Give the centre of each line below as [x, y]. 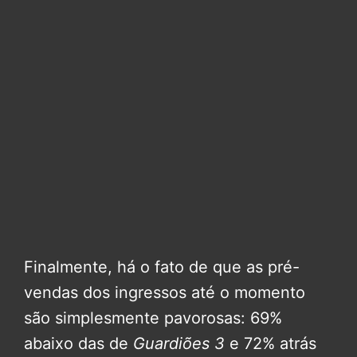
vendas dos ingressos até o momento [165, 292]
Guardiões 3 [179, 343]
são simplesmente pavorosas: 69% [153, 318]
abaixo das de [78, 343]
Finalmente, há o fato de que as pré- [162, 267]
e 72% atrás [271, 343]
